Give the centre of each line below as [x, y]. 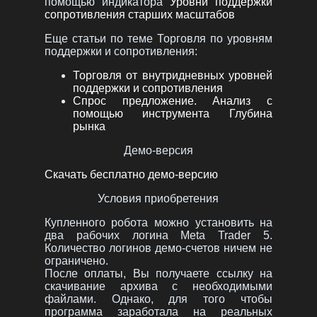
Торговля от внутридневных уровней [173, 75]
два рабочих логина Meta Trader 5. [158, 235]
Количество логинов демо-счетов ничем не [158, 248]
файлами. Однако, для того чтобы [158, 299]
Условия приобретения [158, 198]
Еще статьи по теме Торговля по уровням [158, 38]
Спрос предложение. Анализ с [173, 100]
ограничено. [76, 260]
